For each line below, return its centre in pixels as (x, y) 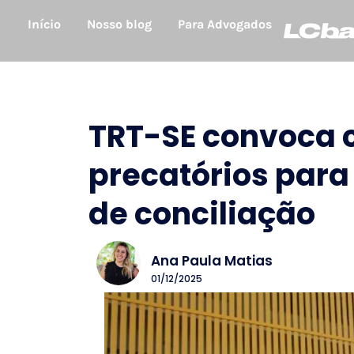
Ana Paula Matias (212, 260)
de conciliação (202, 214)
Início (44, 24)
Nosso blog (119, 24)
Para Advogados (225, 24)
